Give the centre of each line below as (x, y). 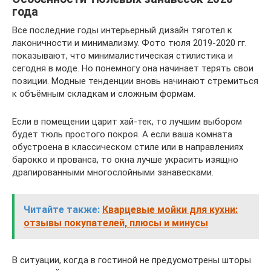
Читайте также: (62, 209)
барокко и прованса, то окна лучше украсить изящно (125, 159)
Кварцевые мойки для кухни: (170, 209)
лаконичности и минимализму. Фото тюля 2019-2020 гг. (129, 43)
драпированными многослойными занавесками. (113, 172)
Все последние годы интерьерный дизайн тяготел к (122, 30)
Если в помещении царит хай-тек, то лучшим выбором (127, 121)
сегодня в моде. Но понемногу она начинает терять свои (133, 68)
